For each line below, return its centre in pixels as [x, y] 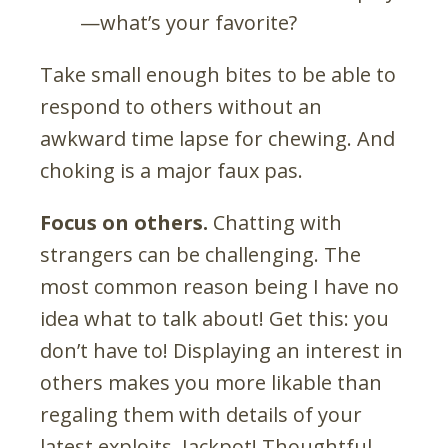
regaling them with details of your [201, 414]
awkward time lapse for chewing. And [217, 138]
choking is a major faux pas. [171, 170]
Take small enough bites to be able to [218, 74]
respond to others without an [181, 106]
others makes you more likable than [211, 382]
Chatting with [275, 222]
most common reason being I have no [219, 286]
